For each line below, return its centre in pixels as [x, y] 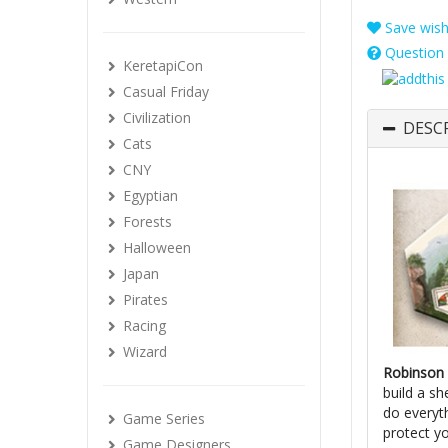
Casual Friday [166, 91]
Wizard [145, 351]
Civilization [157, 117]
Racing [144, 325]
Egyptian [150, 195]
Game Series [164, 418]
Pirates [145, 299]
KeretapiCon [163, 65]
